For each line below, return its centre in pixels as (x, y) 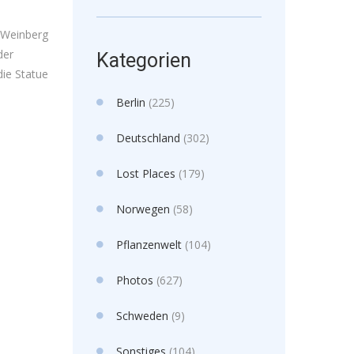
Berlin (130, 102)
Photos (134, 280)
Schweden (142, 316)
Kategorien (143, 60)
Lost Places (145, 173)
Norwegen (143, 209)
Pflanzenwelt (149, 245)
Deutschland (148, 138)
